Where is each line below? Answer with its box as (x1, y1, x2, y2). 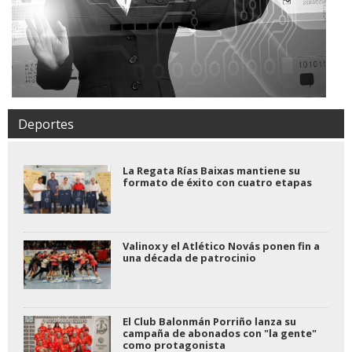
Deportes (18, 115, 74, 133)
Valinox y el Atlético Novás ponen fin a (122, 238, 320, 253)
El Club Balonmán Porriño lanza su (122, 313, 296, 328)
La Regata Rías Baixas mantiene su (122, 163, 300, 178)
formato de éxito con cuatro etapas (122, 174, 312, 189)
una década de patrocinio (122, 250, 256, 265)
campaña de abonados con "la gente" (122, 325, 317, 340)
